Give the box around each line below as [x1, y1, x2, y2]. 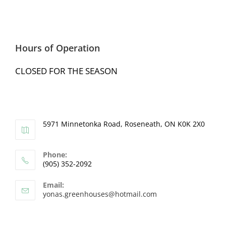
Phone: [43, 149, 67, 159]
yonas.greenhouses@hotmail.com [43, 189, 157, 199]
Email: [43, 180, 64, 190]
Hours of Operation [15, 41, 100, 54]
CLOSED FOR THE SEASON [15, 65, 118, 77]
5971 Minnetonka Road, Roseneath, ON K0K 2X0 [43, 119, 205, 129]
